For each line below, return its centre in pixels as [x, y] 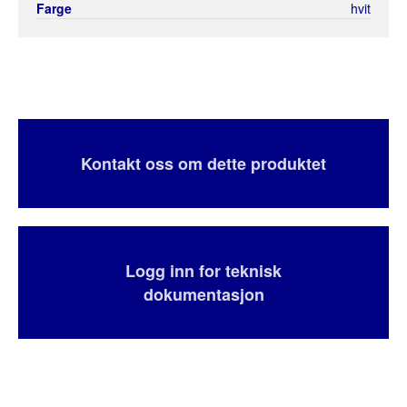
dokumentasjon [203, 294]
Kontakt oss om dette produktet [203, 163]
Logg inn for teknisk [203, 270]
